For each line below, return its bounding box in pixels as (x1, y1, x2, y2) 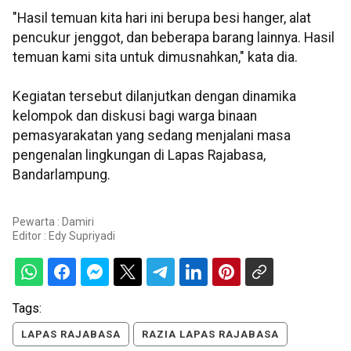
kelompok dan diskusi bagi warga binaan (13, 107, 257, 124)
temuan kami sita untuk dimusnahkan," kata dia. (13, 49, 298, 65)
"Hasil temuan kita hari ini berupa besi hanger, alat (13, 9, 311, 26)
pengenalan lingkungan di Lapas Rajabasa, (13, 147, 266, 163)
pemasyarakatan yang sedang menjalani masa (13, 127, 291, 143)
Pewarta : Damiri (13, 215, 94, 229)
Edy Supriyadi (49, 230, 115, 243)
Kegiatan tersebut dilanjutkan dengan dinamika (13, 88, 296, 104)
